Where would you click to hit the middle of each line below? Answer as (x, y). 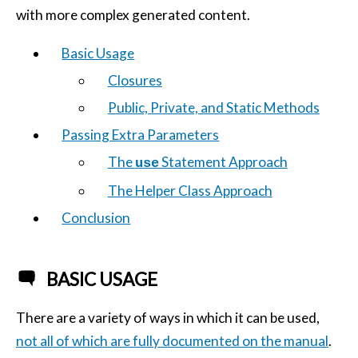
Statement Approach (223, 161)
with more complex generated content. (133, 14)
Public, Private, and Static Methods (213, 107)
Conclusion (96, 217)
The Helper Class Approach (190, 190)
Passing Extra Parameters (141, 134)
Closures (135, 80)
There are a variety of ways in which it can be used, (168, 317)
